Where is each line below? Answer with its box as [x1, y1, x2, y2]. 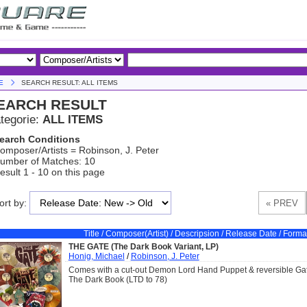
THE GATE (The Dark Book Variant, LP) [68, 242, 219, 251]
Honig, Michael [68, 251, 125, 261]
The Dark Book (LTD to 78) [68, 275, 167, 284]
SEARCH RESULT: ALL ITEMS [21, 79, 118, 86]
